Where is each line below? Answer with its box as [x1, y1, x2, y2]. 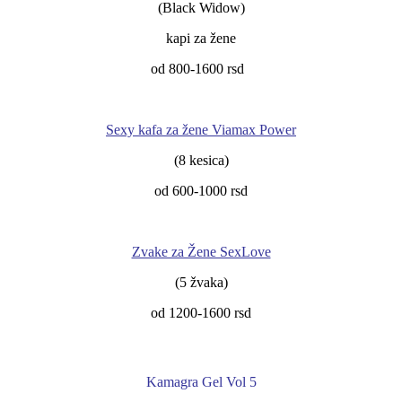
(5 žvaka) [174, 274, 228, 290]
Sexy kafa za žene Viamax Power [106, 121, 296, 137]
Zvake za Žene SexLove [131, 243, 271, 259]
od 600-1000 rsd [154, 182, 248, 198]
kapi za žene [166, 30, 236, 46]
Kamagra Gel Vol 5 [145, 373, 257, 389]
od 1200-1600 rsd [151, 304, 251, 320]
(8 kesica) [173, 152, 229, 168]
